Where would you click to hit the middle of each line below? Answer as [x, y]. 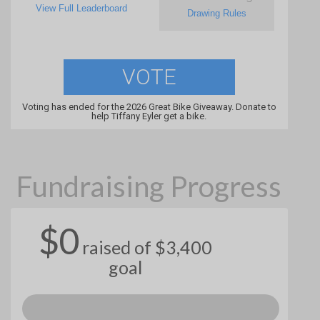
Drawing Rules [217, 14]
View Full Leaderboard [82, 9]
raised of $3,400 [147, 247]
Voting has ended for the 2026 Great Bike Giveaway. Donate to [149, 107]
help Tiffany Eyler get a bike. [149, 116]
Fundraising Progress [149, 186]
